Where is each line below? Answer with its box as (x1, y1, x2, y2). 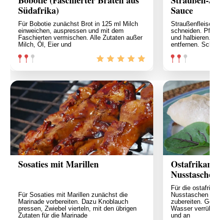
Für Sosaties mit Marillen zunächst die (18, 191, 128, 198)
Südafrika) (18, 3, 59, 17)
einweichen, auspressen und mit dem (18, 27, 124, 34)
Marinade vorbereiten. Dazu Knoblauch (18, 197, 128, 205)
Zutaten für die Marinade (18, 211, 87, 219)
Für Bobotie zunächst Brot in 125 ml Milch (18, 20, 138, 27)
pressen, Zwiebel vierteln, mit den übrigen (18, 204, 137, 212)
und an (171, 211, 191, 219)
